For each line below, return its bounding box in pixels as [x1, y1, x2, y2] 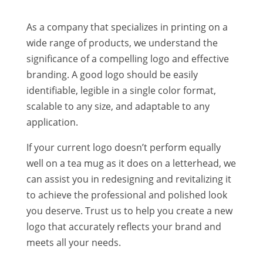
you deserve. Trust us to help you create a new [26, 204, 232, 217]
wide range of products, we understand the [26, 36, 218, 49]
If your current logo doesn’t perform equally [26, 140, 221, 154]
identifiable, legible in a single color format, [26, 83, 216, 97]
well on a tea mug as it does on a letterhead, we [26, 156, 236, 170]
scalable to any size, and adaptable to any [26, 99, 210, 113]
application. [26, 115, 78, 129]
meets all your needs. [26, 235, 121, 249]
